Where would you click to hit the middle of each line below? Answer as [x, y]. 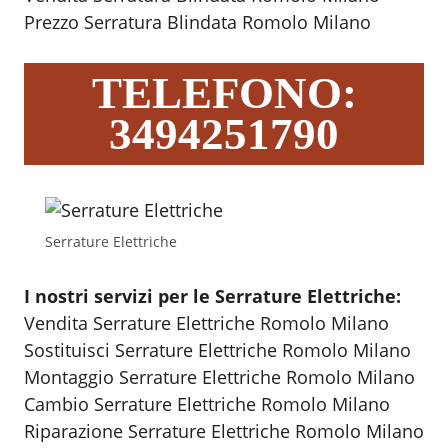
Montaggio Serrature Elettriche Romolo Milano [219, 377]
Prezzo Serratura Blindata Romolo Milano [197, 22]
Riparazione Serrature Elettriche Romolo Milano [224, 431]
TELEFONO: [224, 93]
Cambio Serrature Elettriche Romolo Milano [207, 404]
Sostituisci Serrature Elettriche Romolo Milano [217, 350]
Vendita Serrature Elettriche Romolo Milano [206, 323]
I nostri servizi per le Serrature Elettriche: [212, 296]
